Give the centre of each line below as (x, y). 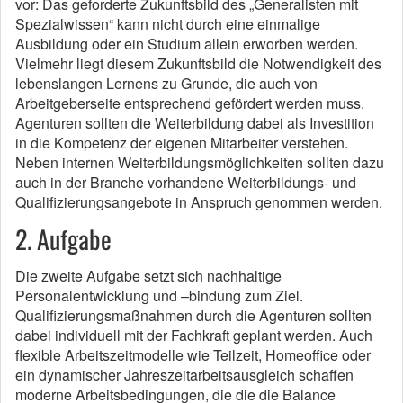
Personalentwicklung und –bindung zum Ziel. (159, 295)
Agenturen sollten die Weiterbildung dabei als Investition (195, 122)
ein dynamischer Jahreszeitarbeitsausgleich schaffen (184, 374)
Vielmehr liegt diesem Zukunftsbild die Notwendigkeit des (198, 63)
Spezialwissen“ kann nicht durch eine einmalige (168, 23)
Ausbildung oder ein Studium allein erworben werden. (187, 43)
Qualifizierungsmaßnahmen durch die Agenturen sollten (193, 315)
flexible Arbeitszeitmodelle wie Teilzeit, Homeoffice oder (193, 354)
